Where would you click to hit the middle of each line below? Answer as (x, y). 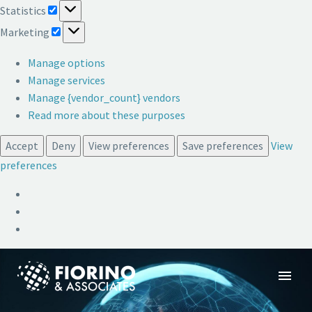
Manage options (67, 62)
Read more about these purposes (107, 115)
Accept (22, 145)
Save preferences (223, 145)
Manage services (67, 80)
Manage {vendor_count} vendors (104, 97)
